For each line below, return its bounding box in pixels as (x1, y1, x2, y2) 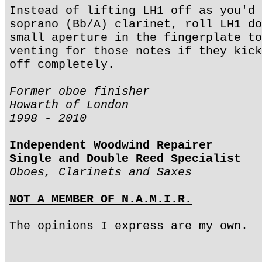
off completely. (9, 58, 115, 71)
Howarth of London (9, 98, 129, 112)
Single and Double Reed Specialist (9, 152, 241, 166)
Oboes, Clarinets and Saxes (9, 166, 192, 179)
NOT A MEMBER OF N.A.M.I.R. (9, 192, 192, 206)
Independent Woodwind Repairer (9, 139, 213, 152)
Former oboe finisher (9, 85, 150, 98)
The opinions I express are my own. (9, 219, 248, 233)
